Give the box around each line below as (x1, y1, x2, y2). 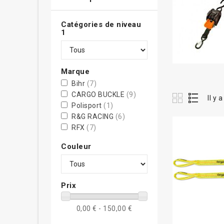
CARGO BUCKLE (71, 90, 126, 98)
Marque (61, 67, 89, 76)
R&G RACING (71, 112, 115, 120)
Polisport (71, 101, 103, 109)
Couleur (61, 142, 91, 151)
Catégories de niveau (61, 20, 141, 29)
